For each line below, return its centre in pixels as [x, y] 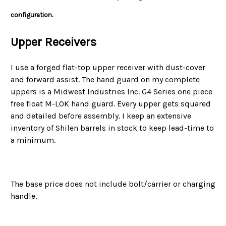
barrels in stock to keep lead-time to [147, 128]
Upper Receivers [53, 42]
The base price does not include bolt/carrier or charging [113, 184]
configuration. [32, 15]
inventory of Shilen [45, 128]
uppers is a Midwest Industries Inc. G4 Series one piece [111, 92]
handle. [25, 196]
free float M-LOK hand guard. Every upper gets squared [111, 104]
